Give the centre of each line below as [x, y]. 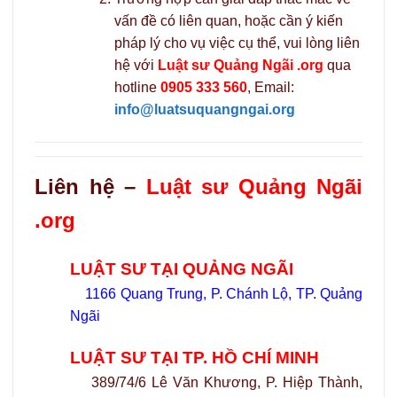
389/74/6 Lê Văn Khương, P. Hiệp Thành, [216, 383]
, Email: [272, 87]
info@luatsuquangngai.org [204, 109]
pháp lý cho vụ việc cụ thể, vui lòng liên [237, 43]
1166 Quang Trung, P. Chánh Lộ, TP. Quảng [224, 293]
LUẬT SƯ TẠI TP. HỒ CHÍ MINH [195, 358]
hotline [137, 87]
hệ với [136, 65]
